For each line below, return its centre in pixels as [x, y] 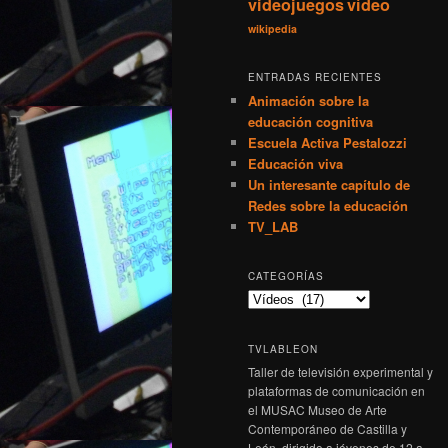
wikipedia [272, 29]
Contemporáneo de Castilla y [327, 428]
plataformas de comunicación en [336, 390]
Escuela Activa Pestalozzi [327, 142]
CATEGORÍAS [286, 276]
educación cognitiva [310, 121]
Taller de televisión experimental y [340, 371]
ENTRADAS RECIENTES [315, 76]
